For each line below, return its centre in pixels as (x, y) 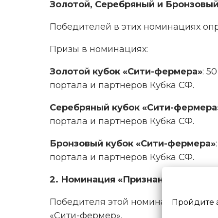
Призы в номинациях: (99, 49)
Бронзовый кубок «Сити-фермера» (133, 143)
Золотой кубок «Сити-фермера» (126, 71)
